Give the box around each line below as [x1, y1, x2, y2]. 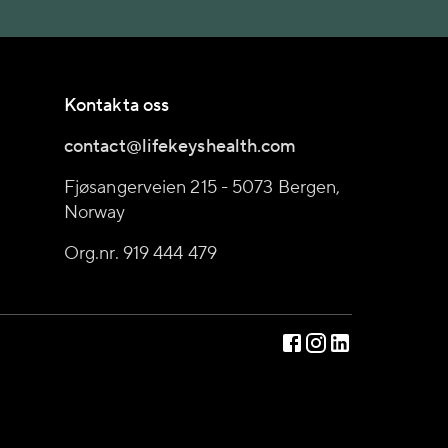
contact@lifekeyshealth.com [64, 135, 297, 158]
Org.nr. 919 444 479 [64, 242, 217, 265]
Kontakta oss [64, 94, 170, 117]
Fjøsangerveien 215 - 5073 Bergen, [64, 176, 341, 199]
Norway [64, 201, 126, 224]
